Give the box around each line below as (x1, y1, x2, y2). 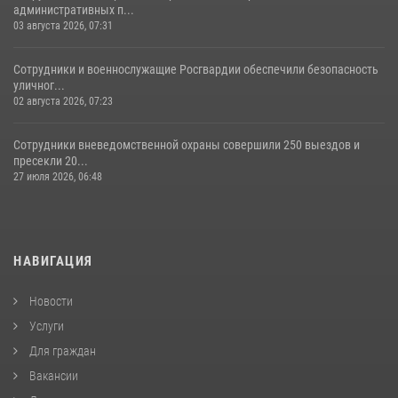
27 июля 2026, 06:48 (13, 170, 102, 183)
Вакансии (27, 368, 78, 383)
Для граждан (27, 343, 96, 358)
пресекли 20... (13, 153, 88, 168)
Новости (27, 293, 73, 308)
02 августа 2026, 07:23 (13, 94, 113, 107)
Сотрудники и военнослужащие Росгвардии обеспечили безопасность (13, 61, 378, 76)
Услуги (27, 318, 64, 333)
